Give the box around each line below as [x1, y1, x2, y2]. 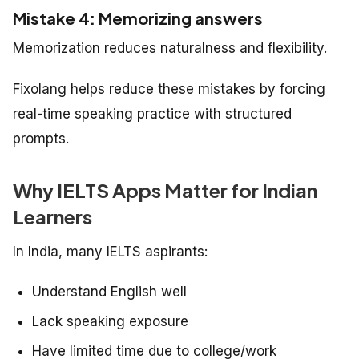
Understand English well [32, 284, 187, 301]
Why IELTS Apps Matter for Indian [13, 178, 317, 203]
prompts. [13, 131, 69, 147]
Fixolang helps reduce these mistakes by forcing [13, 81, 325, 98]
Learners [13, 204, 92, 229]
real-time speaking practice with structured [13, 106, 292, 123]
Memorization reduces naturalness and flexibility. [13, 40, 327, 57]
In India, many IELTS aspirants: [13, 244, 208, 260]
